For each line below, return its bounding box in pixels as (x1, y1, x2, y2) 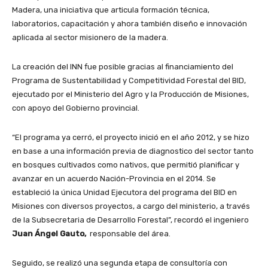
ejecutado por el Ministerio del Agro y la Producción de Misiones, (12, 90, 249, 99)
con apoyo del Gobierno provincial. (12, 103, 139, 113)
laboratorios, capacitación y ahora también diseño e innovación (12, 19, 247, 29)
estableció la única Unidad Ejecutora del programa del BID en (12, 188, 237, 197)
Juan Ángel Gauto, (12, 229, 86, 239)
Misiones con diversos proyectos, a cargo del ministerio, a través (12, 202, 250, 211)
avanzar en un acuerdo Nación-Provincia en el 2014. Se (12, 174, 216, 184)
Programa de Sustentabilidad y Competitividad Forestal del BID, (12, 76, 246, 86)
